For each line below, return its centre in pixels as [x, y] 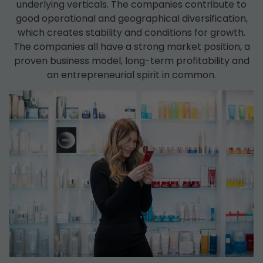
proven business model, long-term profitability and [131, 60]
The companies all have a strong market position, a [131, 46]
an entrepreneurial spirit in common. [131, 75]
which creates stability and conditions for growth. [131, 32]
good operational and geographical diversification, [131, 18]
